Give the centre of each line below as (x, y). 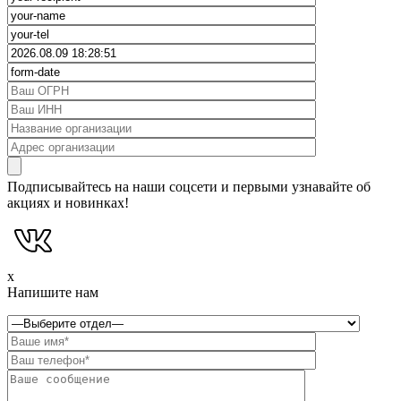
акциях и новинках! (68, 202)
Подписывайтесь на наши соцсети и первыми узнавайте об (189, 186)
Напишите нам (53, 292)
